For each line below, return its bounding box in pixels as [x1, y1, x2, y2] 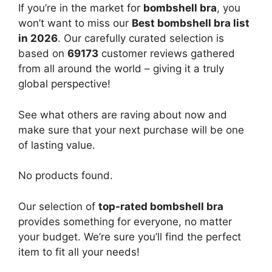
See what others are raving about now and [18, 108, 227, 121]
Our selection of [18, 200, 98, 212]
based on [18, 47, 67, 60]
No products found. [18, 169, 113, 182]
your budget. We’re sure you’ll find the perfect [18, 230, 241, 243]
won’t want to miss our [18, 17, 132, 30]
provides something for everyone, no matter [18, 215, 232, 228]
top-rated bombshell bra [98, 200, 223, 212]
